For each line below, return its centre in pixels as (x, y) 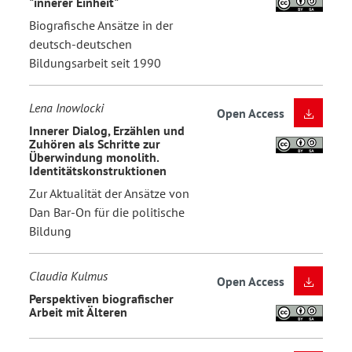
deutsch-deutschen (81, 44)
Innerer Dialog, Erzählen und (107, 130)
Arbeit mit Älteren (78, 312)
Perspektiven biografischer (101, 298)
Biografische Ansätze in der (101, 26)
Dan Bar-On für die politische (107, 213)
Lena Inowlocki (66, 108)
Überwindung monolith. (94, 157)
